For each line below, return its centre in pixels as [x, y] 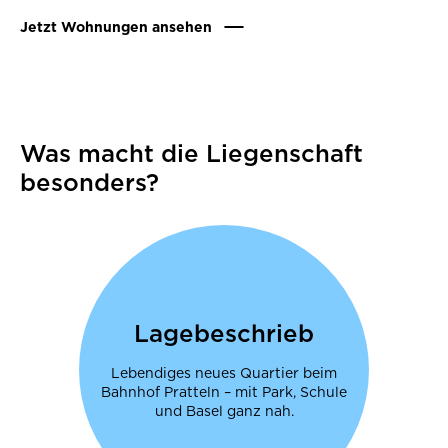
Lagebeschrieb [224, 333]
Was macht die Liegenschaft [191, 153]
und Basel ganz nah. [224, 410]
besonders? [89, 182]
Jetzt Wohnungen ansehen [116, 26]
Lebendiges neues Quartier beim [224, 372]
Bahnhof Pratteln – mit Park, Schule [224, 391]
